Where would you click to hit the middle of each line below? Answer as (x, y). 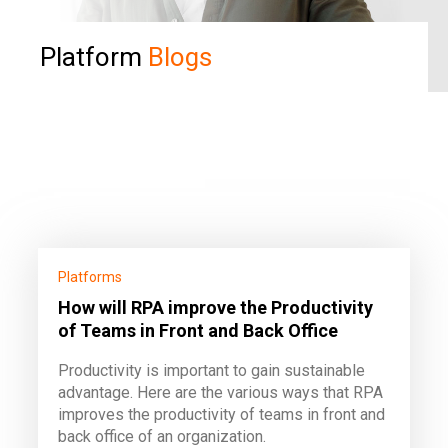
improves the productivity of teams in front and (221, 414)
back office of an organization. (162, 436)
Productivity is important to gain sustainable (211, 370)
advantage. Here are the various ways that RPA (220, 392)
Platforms (90, 277)
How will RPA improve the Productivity (215, 307)
